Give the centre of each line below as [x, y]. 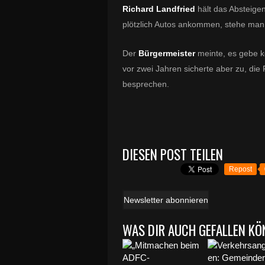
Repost [240, 169]
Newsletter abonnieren [166, 200]
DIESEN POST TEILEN [173, 154]
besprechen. [146, 84]
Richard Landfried [159, 9]
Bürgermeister [168, 53]
